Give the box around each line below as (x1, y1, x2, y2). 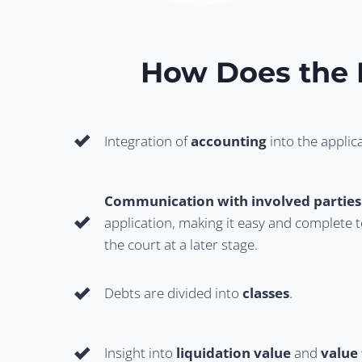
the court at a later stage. (104, 234, 258, 254)
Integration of (104, 131, 191, 150)
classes (242, 284, 289, 302)
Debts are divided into (104, 284, 242, 302)
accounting (191, 131, 267, 150)
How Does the (141, 55, 356, 90)
